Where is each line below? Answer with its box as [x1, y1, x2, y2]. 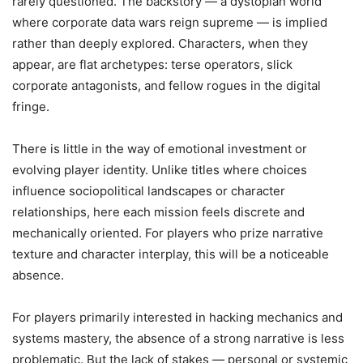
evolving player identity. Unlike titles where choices [12, 162, 307, 177]
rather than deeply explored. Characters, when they [12, 36, 308, 51]
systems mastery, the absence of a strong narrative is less [12, 331, 344, 346]
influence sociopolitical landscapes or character [12, 183, 285, 199]
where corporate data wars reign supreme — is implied [12, 15, 327, 30]
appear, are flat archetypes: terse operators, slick [12, 57, 293, 72]
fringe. [12, 99, 49, 114]
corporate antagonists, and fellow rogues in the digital [12, 78, 321, 93]
